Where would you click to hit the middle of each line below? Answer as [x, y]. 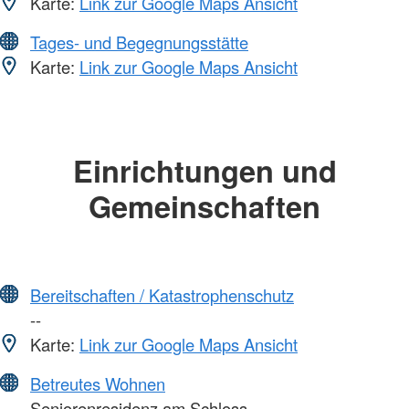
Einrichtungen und [204, 171]
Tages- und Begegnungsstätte [139, 42]
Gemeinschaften [204, 206]
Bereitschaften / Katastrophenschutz [162, 294]
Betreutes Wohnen [98, 383]
